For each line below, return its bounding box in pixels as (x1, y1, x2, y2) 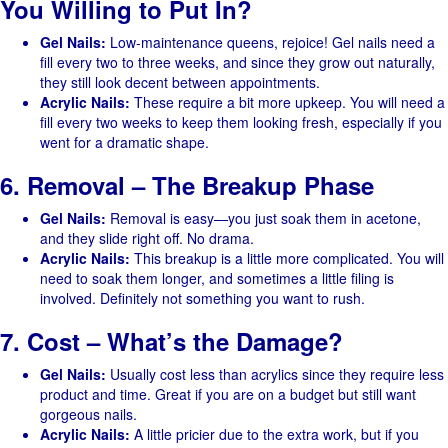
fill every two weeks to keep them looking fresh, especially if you (40, 112, 442, 132)
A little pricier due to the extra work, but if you (130, 424, 419, 444)
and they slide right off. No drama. (40, 228, 254, 248)
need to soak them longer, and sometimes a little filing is (40, 268, 394, 288)
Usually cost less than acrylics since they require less (106, 364, 444, 384)
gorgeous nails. (40, 404, 137, 424)
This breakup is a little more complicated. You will (130, 248, 444, 268)
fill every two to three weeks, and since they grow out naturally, (40, 52, 435, 72)
